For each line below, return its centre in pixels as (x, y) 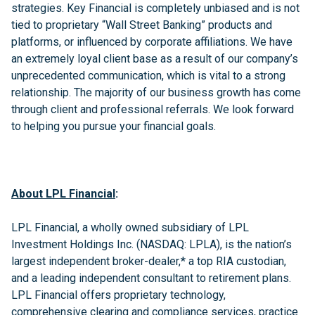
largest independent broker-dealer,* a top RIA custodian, (149, 261)
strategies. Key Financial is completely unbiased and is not (155, 8)
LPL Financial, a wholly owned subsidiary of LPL (130, 227)
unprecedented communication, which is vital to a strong (148, 76)
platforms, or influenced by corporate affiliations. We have (152, 42)
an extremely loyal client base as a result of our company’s (155, 59)
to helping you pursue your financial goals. (114, 126)
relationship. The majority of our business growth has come (156, 92)
